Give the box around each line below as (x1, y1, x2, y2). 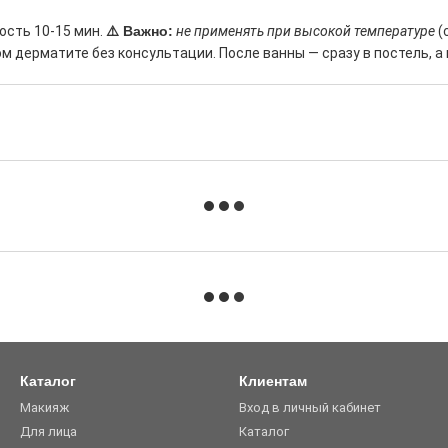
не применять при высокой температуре (176, 23, 435, 40)
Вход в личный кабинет (239, 400, 381, 416)
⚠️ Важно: (106, 23, 173, 40)
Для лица (20, 424, 77, 440)
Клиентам (239, 373, 307, 390)
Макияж (20, 400, 69, 416)
